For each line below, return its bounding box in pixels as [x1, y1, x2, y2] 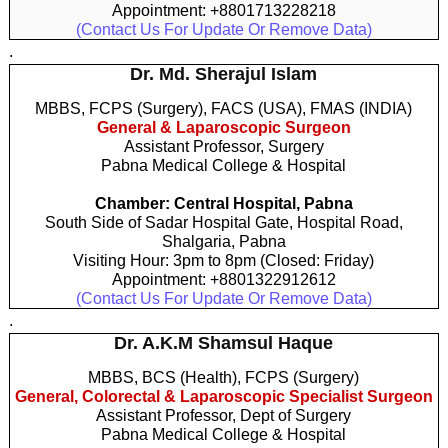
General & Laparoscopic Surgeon [96, 118, 351, 136]
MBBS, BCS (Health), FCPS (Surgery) [88, 368, 360, 386]
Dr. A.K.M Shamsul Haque [114, 332, 334, 353]
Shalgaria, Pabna [161, 232, 286, 250]
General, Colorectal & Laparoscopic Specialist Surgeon [14, 387, 433, 405]
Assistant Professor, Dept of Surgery [96, 406, 352, 424]
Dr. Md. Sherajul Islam [130, 63, 318, 84]
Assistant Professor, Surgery [123, 137, 324, 155]
